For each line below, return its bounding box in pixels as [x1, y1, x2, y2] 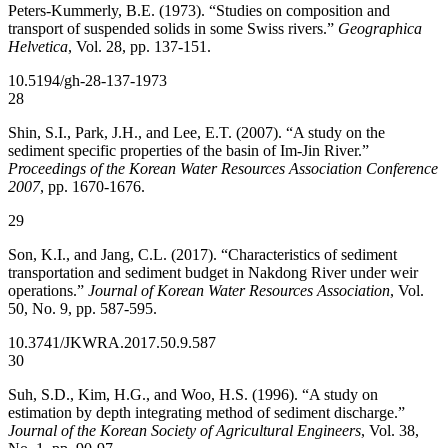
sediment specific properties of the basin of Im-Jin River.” [8, 142, 369, 160]
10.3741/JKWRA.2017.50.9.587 [8, 334, 216, 352]
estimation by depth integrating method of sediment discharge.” [8, 404, 405, 422]
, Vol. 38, [361, 422, 419, 440]
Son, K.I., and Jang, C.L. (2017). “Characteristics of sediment [8, 246, 397, 264]
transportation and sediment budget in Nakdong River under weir [8, 264, 418, 282]
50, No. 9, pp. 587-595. [8, 300, 157, 318]
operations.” [8, 282, 88, 300]
